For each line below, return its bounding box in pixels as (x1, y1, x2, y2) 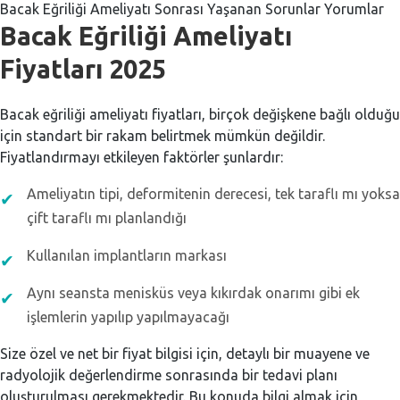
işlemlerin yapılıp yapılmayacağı (27, 308, 229, 325)
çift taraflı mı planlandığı (27, 209, 187, 226)
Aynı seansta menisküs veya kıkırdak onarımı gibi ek (27, 284, 360, 301)
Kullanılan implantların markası (27, 246, 227, 263)
